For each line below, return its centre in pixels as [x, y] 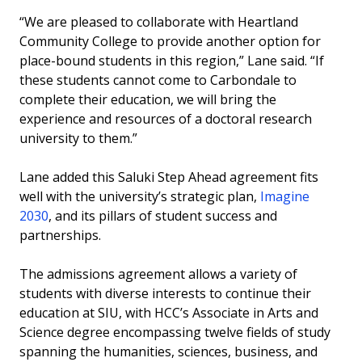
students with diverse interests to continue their [165, 293]
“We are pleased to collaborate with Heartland [159, 22]
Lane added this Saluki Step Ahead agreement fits [169, 177]
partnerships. [60, 235]
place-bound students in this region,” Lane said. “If [172, 61]
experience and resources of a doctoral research [166, 119]
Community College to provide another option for [170, 41]
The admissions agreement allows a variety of [158, 274]
